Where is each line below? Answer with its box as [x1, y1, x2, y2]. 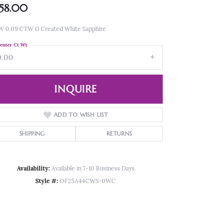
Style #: [35, 179, 58, 185]
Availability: [16, 166, 50, 172]
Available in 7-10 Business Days [51, 166, 135, 172]
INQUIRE [54, 83, 97, 96]
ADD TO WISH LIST [53, 111, 108, 119]
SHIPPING [19, 130, 45, 138]
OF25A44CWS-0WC [60, 179, 116, 185]
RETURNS [106, 130, 132, 138]
